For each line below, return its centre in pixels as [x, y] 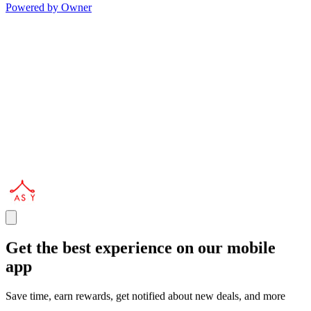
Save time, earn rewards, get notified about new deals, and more [145, 296]
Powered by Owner [49, 8]
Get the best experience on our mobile [141, 248]
